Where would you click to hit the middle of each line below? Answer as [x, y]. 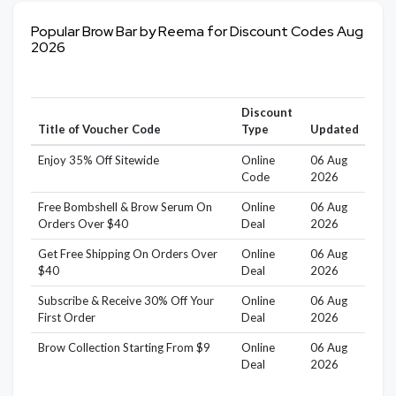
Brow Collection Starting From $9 [124, 347]
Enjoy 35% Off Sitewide [98, 160]
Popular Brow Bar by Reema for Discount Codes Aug [197, 31]
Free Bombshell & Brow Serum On [125, 207]
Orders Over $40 [83, 224]
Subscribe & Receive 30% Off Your [126, 301]
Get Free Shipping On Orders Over [127, 254]
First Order [66, 317]
